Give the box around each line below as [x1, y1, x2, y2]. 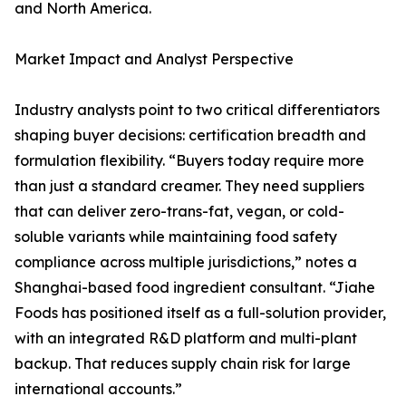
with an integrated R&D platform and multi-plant [14, 329, 357, 348]
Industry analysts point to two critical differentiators [14, 101, 380, 120]
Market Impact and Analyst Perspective [14, 50, 294, 69]
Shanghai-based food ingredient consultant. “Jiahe [14, 278, 375, 297]
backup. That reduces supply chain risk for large [14, 354, 351, 373]
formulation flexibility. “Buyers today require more [14, 151, 364, 170]
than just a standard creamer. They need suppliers [14, 177, 364, 196]
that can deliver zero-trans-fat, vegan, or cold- [14, 202, 344, 221]
